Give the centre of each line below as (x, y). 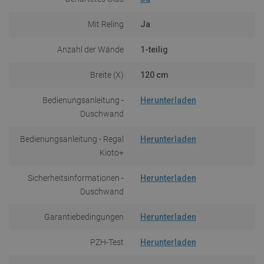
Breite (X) (107, 75)
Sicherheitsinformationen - (76, 178)
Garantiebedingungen (84, 217)
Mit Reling (106, 24)
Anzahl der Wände (90, 49)
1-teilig (154, 49)
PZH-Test (107, 242)
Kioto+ (112, 152)
